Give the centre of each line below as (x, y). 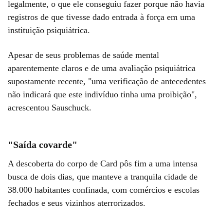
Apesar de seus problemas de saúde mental (83, 55)
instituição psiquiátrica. (49, 30)
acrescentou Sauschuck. (50, 107)
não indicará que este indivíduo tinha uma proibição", (102, 94)
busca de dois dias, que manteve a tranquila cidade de (103, 176)
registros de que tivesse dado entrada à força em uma (101, 17)
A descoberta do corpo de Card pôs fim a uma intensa (103, 163)
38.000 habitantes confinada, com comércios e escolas (104, 190)
